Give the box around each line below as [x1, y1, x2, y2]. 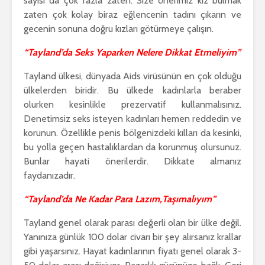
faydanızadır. [24, 170, 75, 182]
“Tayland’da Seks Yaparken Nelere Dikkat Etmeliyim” [24, 47, 241, 59]
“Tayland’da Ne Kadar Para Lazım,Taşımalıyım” [24, 193, 216, 205]
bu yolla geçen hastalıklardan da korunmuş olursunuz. [24, 141, 241, 153]
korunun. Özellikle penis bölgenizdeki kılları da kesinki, [24, 127, 241, 139]
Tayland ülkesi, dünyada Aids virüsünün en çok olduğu [24, 70, 241, 82]
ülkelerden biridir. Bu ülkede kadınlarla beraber [24, 85, 241, 96]
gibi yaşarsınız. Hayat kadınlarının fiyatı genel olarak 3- [24, 245, 241, 257]
